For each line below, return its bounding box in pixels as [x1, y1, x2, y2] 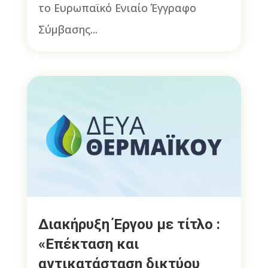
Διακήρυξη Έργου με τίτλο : [38, 215, 220, 233]
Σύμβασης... [38, 22, 98, 36]
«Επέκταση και [38, 235, 139, 252]
